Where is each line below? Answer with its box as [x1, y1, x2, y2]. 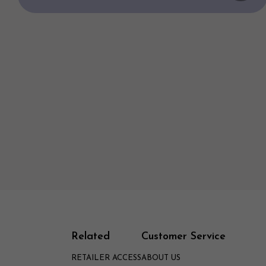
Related [71, 231, 110, 242]
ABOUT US [141, 254, 180, 262]
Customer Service [141, 231, 226, 242]
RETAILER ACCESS [71, 254, 141, 262]
